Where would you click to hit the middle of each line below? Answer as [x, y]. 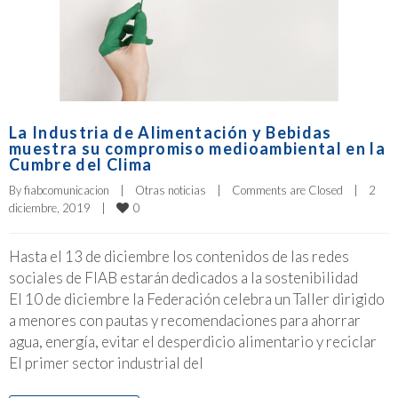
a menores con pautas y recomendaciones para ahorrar [185, 321]
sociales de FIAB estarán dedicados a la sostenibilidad [197, 278]
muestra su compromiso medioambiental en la [198, 149]
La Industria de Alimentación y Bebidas [171, 133]
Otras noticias [171, 191]
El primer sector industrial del [106, 363]
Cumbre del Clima [81, 165]
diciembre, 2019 [55, 208]
